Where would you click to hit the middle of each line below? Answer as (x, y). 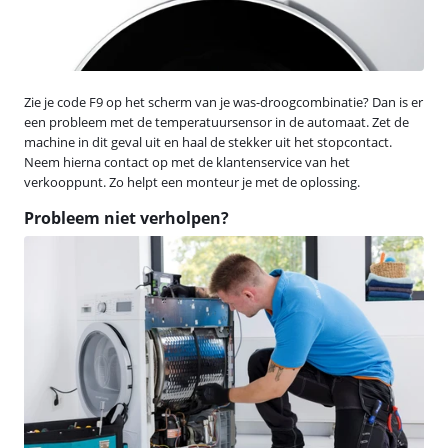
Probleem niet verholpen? (126, 217)
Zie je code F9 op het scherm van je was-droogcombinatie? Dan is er (223, 101)
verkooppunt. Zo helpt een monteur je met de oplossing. (192, 181)
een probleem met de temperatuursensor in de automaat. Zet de (216, 121)
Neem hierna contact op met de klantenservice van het (187, 161)
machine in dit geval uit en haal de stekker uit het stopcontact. (208, 141)
